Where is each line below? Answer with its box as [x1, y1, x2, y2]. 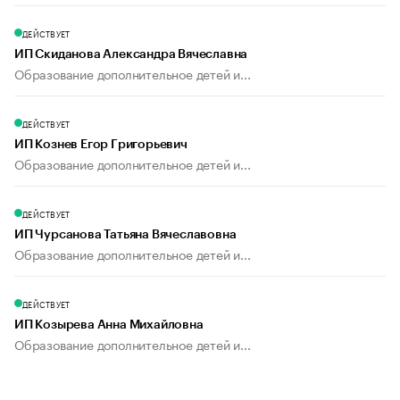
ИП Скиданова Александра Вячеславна [14, 48, 248, 62]
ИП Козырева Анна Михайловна [14, 319, 204, 332]
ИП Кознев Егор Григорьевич [14, 138, 187, 152]
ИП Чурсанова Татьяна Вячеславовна [14, 229, 237, 242]
